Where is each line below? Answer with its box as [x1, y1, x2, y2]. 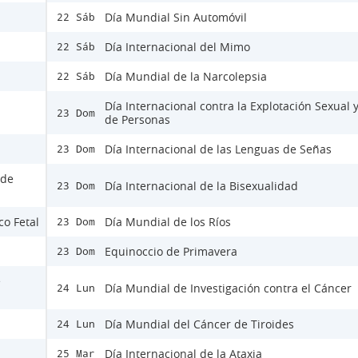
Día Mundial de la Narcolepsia [105, 69, 267, 85]
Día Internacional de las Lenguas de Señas [105, 141, 332, 157]
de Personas [105, 112, 170, 128]
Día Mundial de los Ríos [105, 214, 231, 230]
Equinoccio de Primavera [105, 244, 237, 260]
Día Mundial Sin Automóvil [105, 10, 247, 26]
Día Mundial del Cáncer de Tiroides [105, 316, 294, 332]
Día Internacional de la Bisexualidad [105, 177, 298, 193]
